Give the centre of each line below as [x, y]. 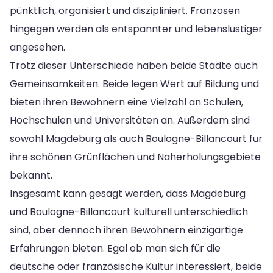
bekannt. [31, 175]
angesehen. [37, 47]
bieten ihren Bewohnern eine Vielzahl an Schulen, [126, 102]
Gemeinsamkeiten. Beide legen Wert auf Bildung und [134, 83]
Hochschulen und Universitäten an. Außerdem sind [130, 120]
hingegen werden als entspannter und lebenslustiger [136, 29]
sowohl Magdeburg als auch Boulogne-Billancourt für [136, 138]
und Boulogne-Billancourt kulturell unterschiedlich [129, 211]
